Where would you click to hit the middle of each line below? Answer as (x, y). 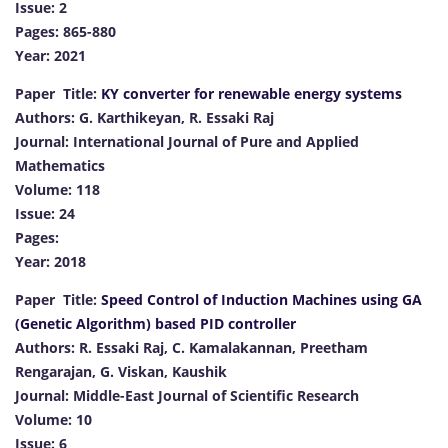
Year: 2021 (50, 55)
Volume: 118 (57, 189)
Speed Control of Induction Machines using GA (261, 299)
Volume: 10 (53, 419)
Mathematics (60, 165)
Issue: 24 (45, 213)
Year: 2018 (50, 261)
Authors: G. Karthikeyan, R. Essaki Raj (144, 117)
